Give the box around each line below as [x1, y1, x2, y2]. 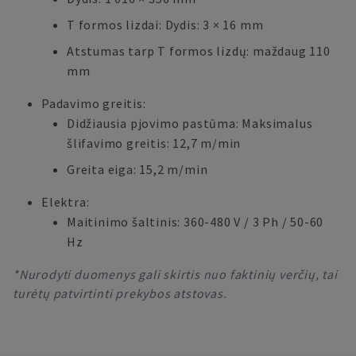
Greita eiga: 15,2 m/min [67, 161, 208, 177]
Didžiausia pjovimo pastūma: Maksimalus [67, 115, 313, 131]
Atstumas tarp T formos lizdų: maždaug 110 [67, 43, 331, 59]
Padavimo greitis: [41, 95, 146, 111]
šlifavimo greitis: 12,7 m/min [67, 135, 242, 151]
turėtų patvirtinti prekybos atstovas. [13, 285, 227, 301]
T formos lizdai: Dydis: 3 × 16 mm [67, 17, 264, 33]
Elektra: [41, 194, 90, 210]
